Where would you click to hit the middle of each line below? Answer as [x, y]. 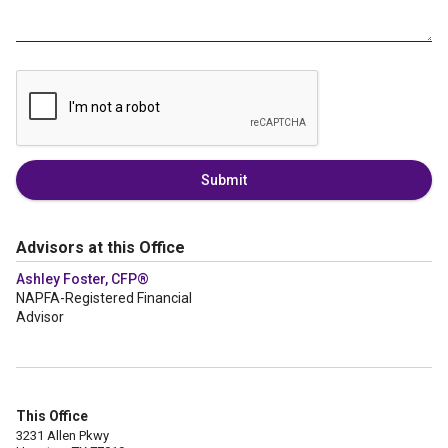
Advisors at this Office [100, 247]
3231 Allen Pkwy [62, 435]
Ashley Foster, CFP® [82, 279]
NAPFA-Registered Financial [104, 298]
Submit [224, 180]
